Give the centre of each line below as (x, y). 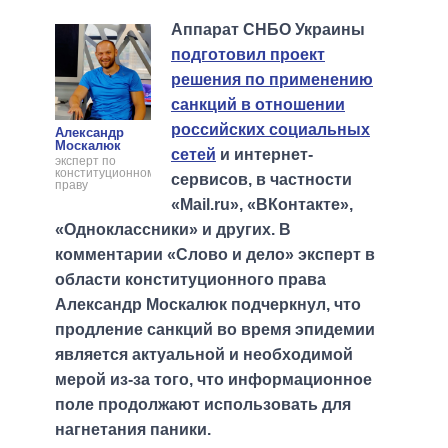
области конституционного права (190, 279)
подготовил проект (248, 54)
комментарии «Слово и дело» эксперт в (215, 254)
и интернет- (264, 154)
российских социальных (270, 129)
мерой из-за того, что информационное (213, 379)
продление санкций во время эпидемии (215, 329)
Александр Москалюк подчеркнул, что (208, 304)
